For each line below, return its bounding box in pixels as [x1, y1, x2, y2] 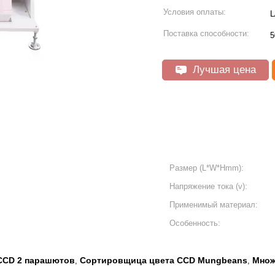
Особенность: [169, 219, 220, 228]
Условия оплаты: [163, 7, 226, 17]
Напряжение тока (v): [169, 182, 247, 191]
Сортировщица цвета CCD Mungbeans [80, 255, 247, 265]
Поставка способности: [163, 29, 249, 38]
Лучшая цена [189, 64, 256, 76]
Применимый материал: [169, 200, 258, 209]
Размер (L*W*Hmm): [169, 163, 244, 172]
